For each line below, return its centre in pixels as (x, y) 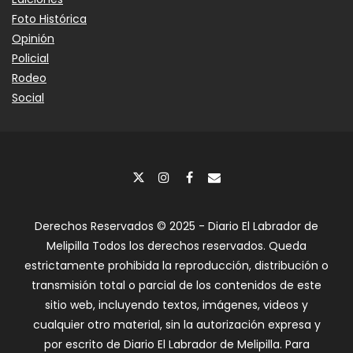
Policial (30, 59)
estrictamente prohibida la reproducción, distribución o (176, 266)
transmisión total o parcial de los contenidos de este (176, 286)
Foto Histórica (49, 19)
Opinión (33, 39)
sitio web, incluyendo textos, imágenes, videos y (176, 305)
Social (28, 98)
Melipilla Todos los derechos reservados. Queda (176, 246)
